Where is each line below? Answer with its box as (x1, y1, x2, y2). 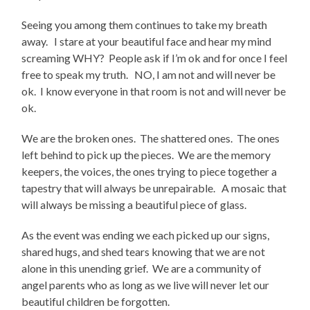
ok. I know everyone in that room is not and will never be (21, 84, 286, 98)
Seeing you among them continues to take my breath (21, 18, 268, 32)
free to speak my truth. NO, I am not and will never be (21, 68, 276, 82)
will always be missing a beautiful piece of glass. (21, 198, 251, 212)
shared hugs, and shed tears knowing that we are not (21, 245, 266, 259)
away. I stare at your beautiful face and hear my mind (21, 35, 272, 48)
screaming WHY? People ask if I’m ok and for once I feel (21, 51, 288, 65)
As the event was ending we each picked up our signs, (21, 228, 270, 242)
